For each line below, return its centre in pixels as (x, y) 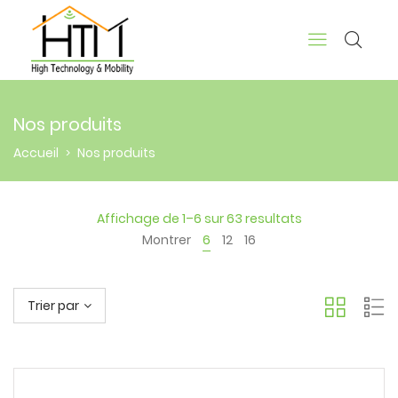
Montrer (167, 240)
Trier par (53, 306)
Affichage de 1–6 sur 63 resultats (199, 219)
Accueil (36, 153)
